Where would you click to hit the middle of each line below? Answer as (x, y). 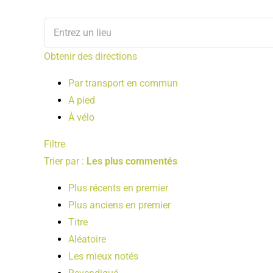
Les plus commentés (132, 161)
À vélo (81, 117)
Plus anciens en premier (119, 205)
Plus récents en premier (118, 188)
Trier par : (65, 161)
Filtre (55, 144)
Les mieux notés (103, 256)
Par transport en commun (123, 83)
